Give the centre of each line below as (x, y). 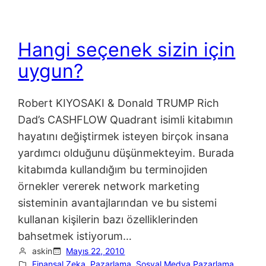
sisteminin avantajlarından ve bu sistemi (118, 203)
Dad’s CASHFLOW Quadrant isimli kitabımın (126, 120)
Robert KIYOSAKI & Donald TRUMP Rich (119, 103)
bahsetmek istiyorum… (75, 236)
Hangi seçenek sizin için (127, 49)
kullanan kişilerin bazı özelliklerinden (108, 220)
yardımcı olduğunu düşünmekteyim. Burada (126, 153)
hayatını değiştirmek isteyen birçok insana (123, 137)
